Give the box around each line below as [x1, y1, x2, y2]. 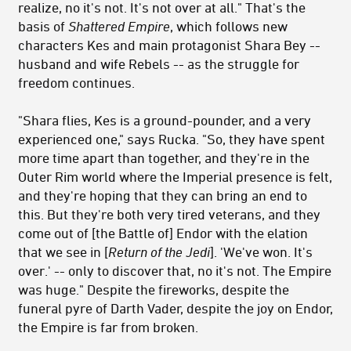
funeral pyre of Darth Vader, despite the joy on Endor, [18, 300, 333, 317]
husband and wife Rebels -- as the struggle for [18, 56, 299, 72]
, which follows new [170, 18, 288, 34]
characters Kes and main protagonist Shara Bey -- [18, 37, 320, 53]
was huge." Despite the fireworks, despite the [18, 281, 289, 298]
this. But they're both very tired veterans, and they [18, 206, 320, 223]
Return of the [108, 244, 183, 260]
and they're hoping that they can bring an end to [18, 187, 307, 204]
